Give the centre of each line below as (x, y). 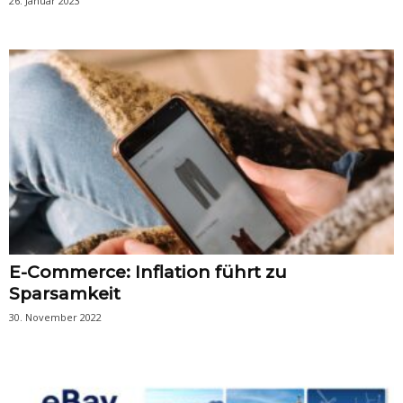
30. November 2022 (55, 317)
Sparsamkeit (65, 293)
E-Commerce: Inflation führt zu (148, 272)
